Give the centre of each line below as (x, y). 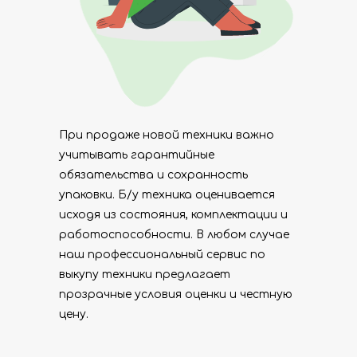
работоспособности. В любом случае (174, 235)
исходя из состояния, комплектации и (173, 215)
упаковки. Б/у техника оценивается (167, 195)
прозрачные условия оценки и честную (176, 294)
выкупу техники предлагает (145, 275)
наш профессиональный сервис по (162, 255)
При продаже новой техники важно (167, 135)
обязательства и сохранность (153, 175)
